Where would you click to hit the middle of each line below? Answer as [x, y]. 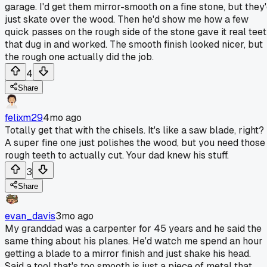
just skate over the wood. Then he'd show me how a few [127, 19]
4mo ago [62, 117]
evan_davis [30, 216]
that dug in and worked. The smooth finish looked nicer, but [134, 44]
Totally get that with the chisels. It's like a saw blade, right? [134, 130]
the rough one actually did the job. [79, 57]
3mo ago [74, 216]
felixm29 [24, 117]
